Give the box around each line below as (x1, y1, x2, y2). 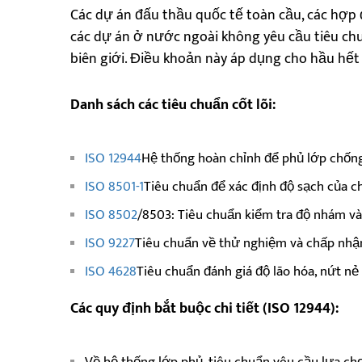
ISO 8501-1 (85, 175, 144, 198)
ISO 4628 (85, 259, 137, 283)
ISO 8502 (85, 203, 137, 226)
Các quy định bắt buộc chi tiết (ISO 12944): (70, 296, 339, 321)
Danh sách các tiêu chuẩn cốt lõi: (70, 92, 276, 117)
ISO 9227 (85, 231, 135, 255)
